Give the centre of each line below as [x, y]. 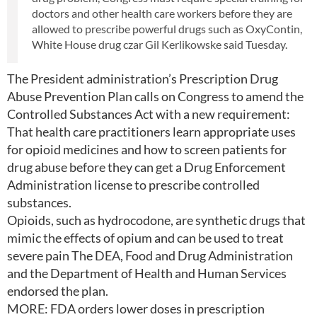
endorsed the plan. [58, 291]
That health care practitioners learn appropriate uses [151, 132]
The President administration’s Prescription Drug [143, 79]
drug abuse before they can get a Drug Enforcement [146, 167]
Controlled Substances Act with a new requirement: [149, 114]
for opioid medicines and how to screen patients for [147, 149]
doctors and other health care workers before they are [162, 13]
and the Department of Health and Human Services [147, 273]
